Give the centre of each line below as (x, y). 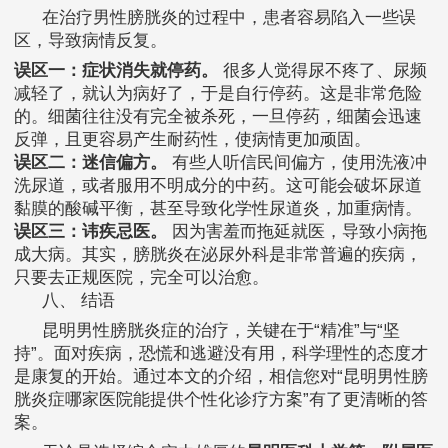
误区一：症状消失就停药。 (116, 71)
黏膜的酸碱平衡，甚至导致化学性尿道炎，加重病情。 (218, 209)
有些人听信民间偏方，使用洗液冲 (297, 163)
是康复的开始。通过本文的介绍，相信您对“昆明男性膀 (221, 377)
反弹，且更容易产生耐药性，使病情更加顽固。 (192, 140)
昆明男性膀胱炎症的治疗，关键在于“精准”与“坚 (221, 331)
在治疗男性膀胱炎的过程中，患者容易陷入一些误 (229, 18)
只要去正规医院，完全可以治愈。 (141, 278)
